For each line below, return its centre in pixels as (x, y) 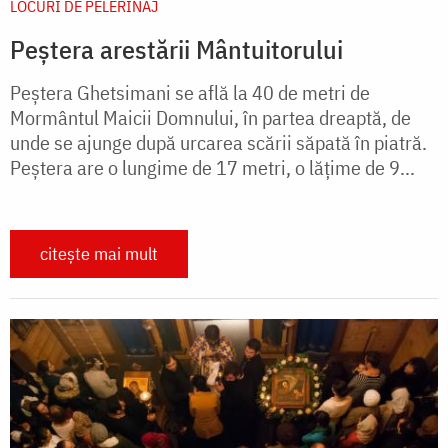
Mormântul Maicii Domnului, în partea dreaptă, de (210, 117)
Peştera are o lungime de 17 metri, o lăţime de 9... (212, 167)
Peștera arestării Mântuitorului (176, 48)
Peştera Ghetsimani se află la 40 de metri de (190, 92)
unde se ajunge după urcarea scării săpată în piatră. (218, 142)
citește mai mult (99, 253)
